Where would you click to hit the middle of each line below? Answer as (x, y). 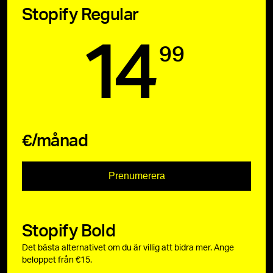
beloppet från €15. (57, 261)
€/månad (55, 141)
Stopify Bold (69, 231)
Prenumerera (136, 176)
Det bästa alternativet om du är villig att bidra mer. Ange (128, 248)
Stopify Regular (80, 15)
